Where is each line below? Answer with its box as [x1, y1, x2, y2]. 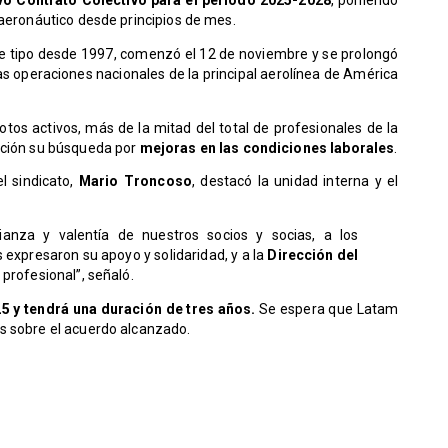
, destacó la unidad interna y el [191, 173, 399, 190]
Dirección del [267, 247, 359, 264]
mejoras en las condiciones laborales [139, 139, 395, 156]
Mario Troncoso [78, 173, 192, 190]
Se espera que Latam [255, 301, 399, 318]
